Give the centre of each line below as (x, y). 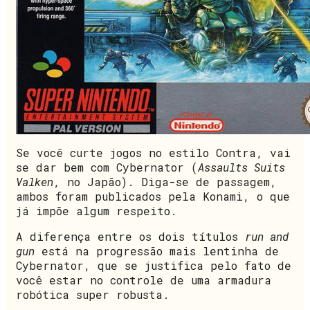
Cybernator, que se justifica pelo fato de (154, 265)
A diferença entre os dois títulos (130, 236)
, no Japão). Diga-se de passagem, (165, 181)
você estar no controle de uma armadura (144, 280)
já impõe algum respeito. (97, 210)
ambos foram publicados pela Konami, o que (153, 196)
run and (267, 236)
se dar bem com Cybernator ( (107, 167)
